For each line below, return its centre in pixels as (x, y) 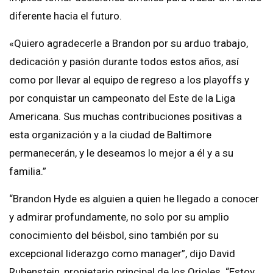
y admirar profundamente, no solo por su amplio (119, 217)
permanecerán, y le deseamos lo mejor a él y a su (121, 153)
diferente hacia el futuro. (66, 16)
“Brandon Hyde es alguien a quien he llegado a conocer (134, 199)
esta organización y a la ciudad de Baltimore (110, 135)
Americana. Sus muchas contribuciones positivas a (126, 117)
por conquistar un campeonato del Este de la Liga (122, 98)
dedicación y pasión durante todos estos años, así (124, 62)
